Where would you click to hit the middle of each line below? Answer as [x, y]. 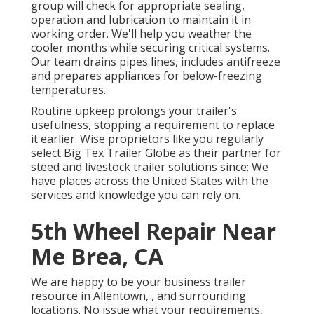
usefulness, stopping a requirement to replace [152, 125]
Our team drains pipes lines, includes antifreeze [155, 62]
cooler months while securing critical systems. [150, 48]
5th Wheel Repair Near [153, 231]
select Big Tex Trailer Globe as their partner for [156, 153]
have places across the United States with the [149, 181]
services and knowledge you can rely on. [135, 195]
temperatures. [68, 90]
